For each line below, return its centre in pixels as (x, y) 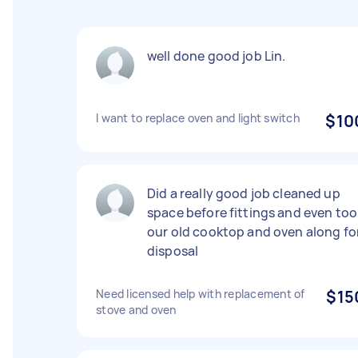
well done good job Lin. (217, 56)
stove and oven (136, 310)
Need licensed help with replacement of (201, 294)
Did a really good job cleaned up (244, 193)
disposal (173, 251)
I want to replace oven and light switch (198, 118)
